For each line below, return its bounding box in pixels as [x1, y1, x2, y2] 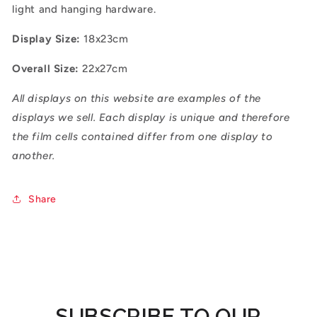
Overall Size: [12, 62, 79, 75]
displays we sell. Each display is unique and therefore [12, 111, 290, 124]
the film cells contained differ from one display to [12, 130, 273, 143]
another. [12, 149, 55, 162]
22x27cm [79, 62, 128, 75]
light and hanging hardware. [12, 3, 159, 16]
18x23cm [80, 33, 129, 45]
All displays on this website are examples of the [12, 92, 261, 105]
